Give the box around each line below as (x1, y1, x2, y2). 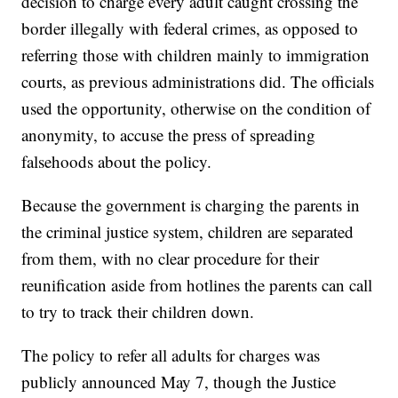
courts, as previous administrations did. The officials (21, 70, 375, 93)
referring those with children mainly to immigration (21, 44, 370, 67)
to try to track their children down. (21, 300, 255, 323)
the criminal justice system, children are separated (21, 220, 354, 243)
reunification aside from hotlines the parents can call (21, 274, 373, 297)
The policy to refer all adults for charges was (21, 344, 321, 367)
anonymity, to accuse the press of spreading (21, 123, 316, 147)
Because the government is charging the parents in (21, 194, 361, 217)
